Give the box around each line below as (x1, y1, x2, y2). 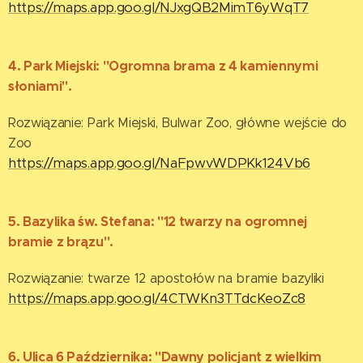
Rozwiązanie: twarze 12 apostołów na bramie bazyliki (8, 271, 324, 287)
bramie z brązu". (8, 233, 113, 251)
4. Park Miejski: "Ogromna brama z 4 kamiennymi (8, 58, 318, 75)
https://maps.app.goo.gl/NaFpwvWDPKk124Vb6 (8, 155, 310, 173)
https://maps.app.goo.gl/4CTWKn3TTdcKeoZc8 (8, 290, 305, 308)
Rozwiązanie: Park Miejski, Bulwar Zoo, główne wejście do (8, 115, 348, 131)
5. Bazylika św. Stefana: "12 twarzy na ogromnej (8, 213, 307, 231)
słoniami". (8, 78, 72, 96)
